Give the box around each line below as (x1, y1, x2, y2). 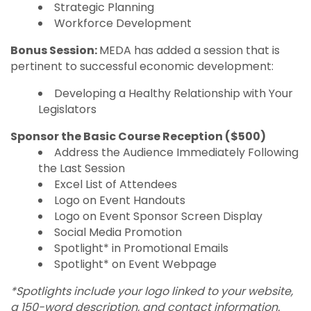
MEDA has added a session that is (99, 42, 280, 59)
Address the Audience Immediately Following (54, 144, 299, 161)
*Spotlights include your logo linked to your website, (10, 283, 293, 300)
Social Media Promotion (54, 224, 182, 241)
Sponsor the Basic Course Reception (10, 128, 223, 145)
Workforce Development (54, 15, 192, 32)
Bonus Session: (10, 42, 99, 59)
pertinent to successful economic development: (10, 58, 274, 75)
